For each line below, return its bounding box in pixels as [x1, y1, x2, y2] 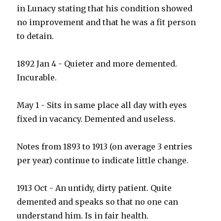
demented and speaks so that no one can [17, 197, 179, 207]
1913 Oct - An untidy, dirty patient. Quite [17, 183, 172, 193]
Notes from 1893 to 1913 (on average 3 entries [17, 142, 193, 152]
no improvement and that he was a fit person [17, 17, 196, 28]
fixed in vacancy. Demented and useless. [17, 114, 176, 124]
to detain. [17, 31, 54, 41]
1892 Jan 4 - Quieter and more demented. [17, 59, 178, 69]
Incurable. [17, 73, 57, 83]
